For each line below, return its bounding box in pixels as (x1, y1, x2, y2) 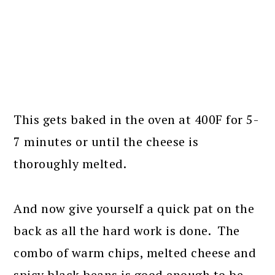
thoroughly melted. (14, 155, 127, 172)
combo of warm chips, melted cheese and (14, 244, 257, 261)
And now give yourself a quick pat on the (14, 200, 255, 217)
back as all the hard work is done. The (14, 222, 240, 239)
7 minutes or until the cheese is (14, 133, 199, 150)
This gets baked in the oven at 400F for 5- (14, 111, 259, 128)
